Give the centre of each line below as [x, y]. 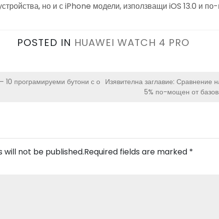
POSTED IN [46, 42]
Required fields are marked [137, 152]
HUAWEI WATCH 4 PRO [132, 42]
